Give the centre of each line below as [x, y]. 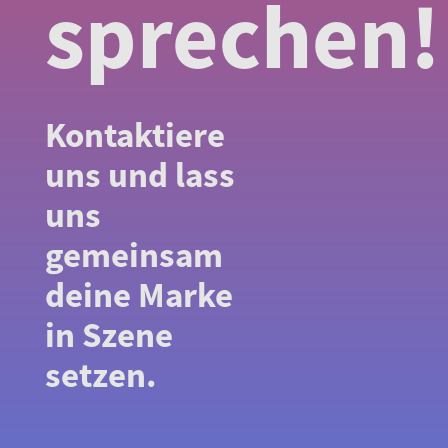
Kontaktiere [135, 135]
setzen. [101, 375]
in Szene [109, 335]
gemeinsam [134, 255]
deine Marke [139, 295]
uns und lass [140, 175]
